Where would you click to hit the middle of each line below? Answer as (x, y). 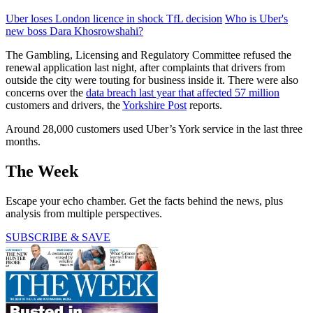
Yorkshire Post (154, 105)
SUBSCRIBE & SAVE (58, 237)
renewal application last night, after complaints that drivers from (145, 67)
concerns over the (46, 92)
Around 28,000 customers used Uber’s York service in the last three (154, 129)
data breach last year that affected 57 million (183, 92)
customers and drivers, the (64, 105)
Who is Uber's (256, 18)
